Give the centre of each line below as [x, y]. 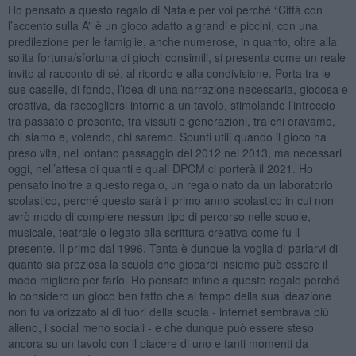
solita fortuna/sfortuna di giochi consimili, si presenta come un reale [176, 57]
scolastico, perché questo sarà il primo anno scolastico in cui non [170, 200]
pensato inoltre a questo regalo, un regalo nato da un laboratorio [170, 184]
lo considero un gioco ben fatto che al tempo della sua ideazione [169, 295]
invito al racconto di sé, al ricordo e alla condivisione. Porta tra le [169, 73]
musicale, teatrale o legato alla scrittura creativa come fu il [153, 232]
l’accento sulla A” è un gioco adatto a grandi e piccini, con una [163, 25]
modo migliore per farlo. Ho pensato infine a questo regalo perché [173, 279]
